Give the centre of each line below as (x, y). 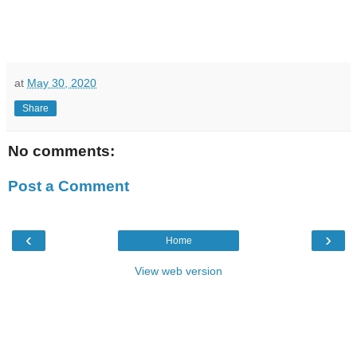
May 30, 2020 (62, 83)
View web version (178, 271)
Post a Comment (69, 186)
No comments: (61, 151)
